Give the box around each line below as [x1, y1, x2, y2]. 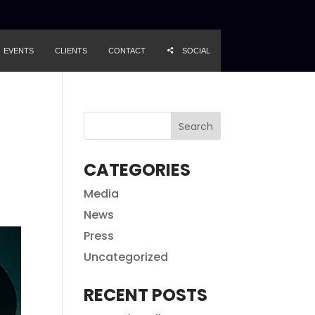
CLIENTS [54, 46, 87, 55]
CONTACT [108, 46, 146, 55]
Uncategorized [84, 249, 169, 265]
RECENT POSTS [84, 283, 208, 307]
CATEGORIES [84, 158, 191, 181]
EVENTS [3, 46, 34, 55]
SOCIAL [181, 46, 210, 55]
